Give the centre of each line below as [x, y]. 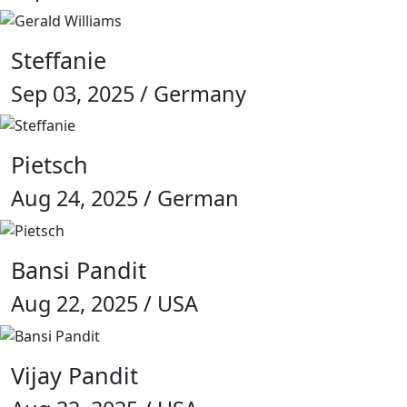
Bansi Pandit [79, 270]
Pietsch [50, 165]
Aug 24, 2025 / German [125, 199]
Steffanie [59, 60]
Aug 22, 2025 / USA [104, 304]
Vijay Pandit [74, 375]
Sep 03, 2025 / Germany [129, 93]
